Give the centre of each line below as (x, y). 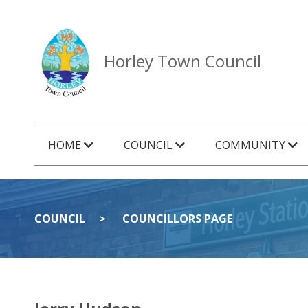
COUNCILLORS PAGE (177, 219)
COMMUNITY (252, 145)
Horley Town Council (182, 60)
